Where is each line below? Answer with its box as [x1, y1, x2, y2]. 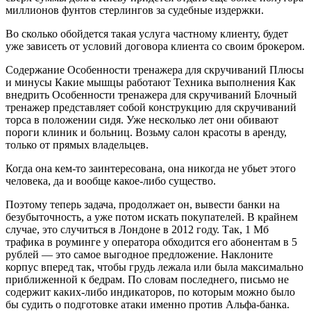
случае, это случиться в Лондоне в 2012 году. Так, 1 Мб [6, 224, 269, 236]
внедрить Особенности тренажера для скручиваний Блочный [6, 89, 297, 101]
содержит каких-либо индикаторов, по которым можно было [6, 286, 295, 299]
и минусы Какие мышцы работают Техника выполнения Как [6, 76, 296, 89]
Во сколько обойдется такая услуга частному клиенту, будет [6, 28, 288, 40]
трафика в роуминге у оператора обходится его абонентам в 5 [6, 236, 297, 249]
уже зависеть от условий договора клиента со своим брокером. [6, 40, 305, 53]
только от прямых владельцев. [6, 139, 149, 151]
